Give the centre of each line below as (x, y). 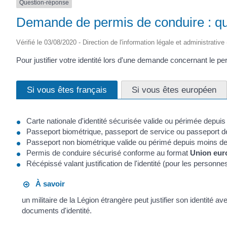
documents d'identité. (57, 210)
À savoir (47, 184)
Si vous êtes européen (174, 89)
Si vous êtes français (67, 89)
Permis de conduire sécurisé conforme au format (108, 153)
